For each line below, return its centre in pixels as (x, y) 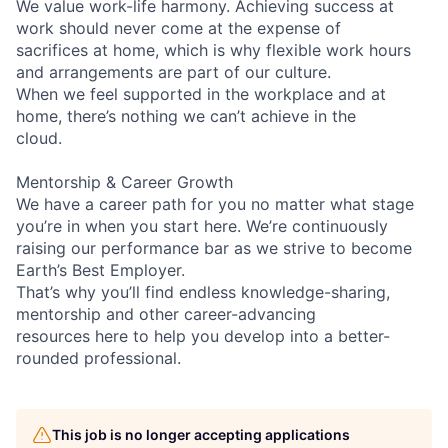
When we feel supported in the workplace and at (201, 94)
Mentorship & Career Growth (124, 182)
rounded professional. (98, 358)
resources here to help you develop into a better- (203, 336)
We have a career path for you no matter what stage (215, 204)
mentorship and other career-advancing (166, 314)
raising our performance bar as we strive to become (214, 248)
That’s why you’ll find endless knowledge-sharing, (203, 292)
